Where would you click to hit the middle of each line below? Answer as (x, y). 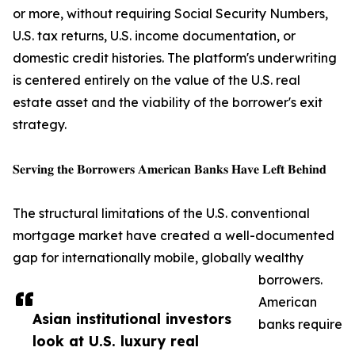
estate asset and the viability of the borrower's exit (168, 103)
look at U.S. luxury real (116, 341)
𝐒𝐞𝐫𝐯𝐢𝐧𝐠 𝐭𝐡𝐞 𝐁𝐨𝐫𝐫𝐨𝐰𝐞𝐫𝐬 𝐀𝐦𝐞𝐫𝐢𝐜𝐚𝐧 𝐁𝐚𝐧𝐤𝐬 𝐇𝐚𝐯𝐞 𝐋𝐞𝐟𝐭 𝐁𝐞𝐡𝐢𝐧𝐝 (170, 169)
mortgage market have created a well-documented (174, 236)
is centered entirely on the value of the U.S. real (157, 80)
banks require (300, 324)
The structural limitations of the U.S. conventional (161, 214)
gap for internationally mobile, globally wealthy (158, 258)
